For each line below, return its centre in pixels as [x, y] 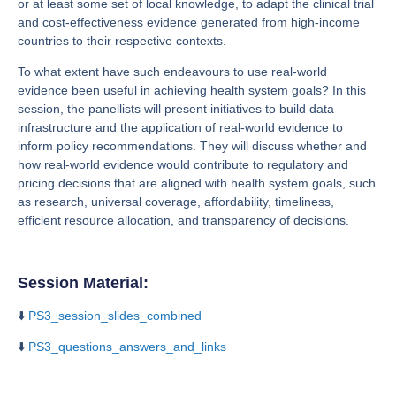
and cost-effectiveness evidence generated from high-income [189, 22]
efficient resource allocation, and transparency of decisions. [183, 221]
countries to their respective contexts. [122, 40]
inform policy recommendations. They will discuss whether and [192, 146]
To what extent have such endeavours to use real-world [172, 72]
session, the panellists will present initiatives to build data [176, 109]
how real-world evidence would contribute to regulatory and [183, 165]
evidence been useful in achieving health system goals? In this [192, 91]
